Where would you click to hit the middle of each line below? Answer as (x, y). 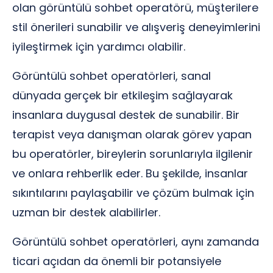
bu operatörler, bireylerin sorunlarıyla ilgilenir (133, 154)
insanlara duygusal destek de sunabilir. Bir (126, 115)
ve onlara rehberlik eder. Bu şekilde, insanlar (130, 173)
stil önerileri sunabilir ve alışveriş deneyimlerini (136, 27)
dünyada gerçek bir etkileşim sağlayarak (122, 95)
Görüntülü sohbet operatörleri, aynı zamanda (136, 242)
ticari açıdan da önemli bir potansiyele (117, 261)
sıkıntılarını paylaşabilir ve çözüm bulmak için (133, 193)
